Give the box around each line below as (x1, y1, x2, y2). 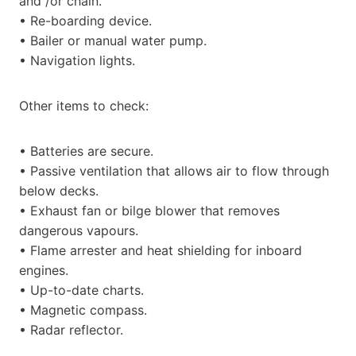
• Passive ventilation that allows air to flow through (19, 162, 329, 179)
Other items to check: (19, 97, 149, 114)
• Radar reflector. (19, 321, 123, 338)
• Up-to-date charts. (19, 281, 144, 298)
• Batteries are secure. (19, 142, 153, 159)
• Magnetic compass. (19, 301, 147, 318)
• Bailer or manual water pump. (19, 32, 207, 48)
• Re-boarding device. (19, 12, 152, 29)
